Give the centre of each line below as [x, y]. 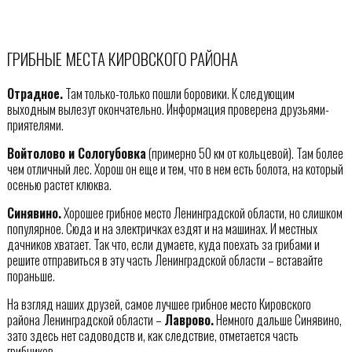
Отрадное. [35, 93]
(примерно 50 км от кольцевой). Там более [244, 153]
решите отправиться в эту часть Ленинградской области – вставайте [165, 260]
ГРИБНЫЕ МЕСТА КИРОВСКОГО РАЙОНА [122, 59]
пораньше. [31, 275]
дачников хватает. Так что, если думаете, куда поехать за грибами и [163, 244]
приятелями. [35, 125]
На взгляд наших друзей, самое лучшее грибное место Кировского [159, 304]
